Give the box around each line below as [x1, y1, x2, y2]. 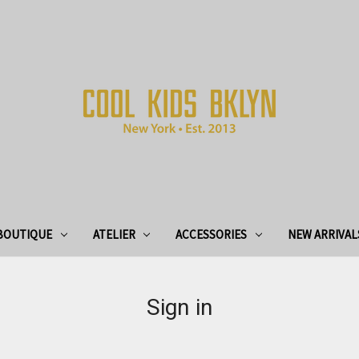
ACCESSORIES [175, 226, 248, 242]
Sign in [146, 293, 213, 321]
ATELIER [92, 226, 135, 242]
